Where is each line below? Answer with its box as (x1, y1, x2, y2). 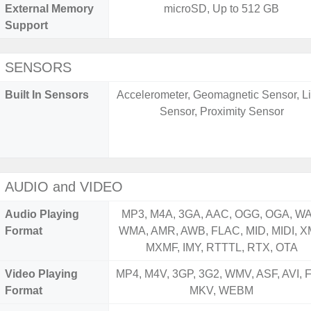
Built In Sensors (5, 89, 89, 101)
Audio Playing (5, 208, 79, 220)
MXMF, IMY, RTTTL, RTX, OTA (145, 242, 298, 253)
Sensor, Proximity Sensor (159, 106, 284, 117)
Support (5, 19, 48, 31)
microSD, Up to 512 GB (164, 3, 280, 15)
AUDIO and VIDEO (5, 179, 123, 194)
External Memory (5, 3, 94, 15)
